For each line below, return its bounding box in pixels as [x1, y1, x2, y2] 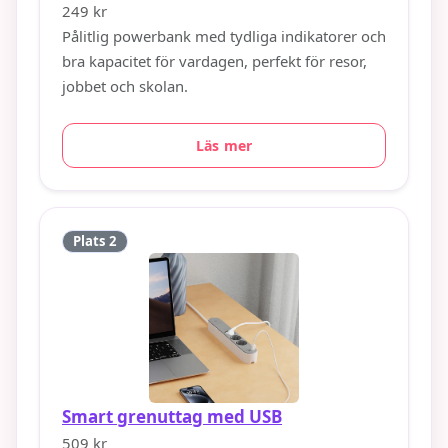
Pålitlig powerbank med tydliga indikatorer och [62, 26, 386, 47]
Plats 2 [73, 232, 117, 251]
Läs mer [195, 136, 253, 156]
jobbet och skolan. [62, 76, 188, 97]
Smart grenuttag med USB [62, 405, 282, 429]
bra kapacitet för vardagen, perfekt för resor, [62, 51, 367, 72]
